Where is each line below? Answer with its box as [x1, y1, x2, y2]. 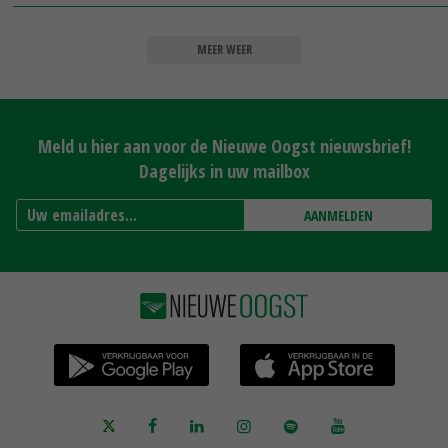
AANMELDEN [303, 206, 373, 226]
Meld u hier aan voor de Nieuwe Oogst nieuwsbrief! [37, 134, 411, 159]
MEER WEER [196, 41, 252, 59]
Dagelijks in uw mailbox [138, 159, 310, 184]
